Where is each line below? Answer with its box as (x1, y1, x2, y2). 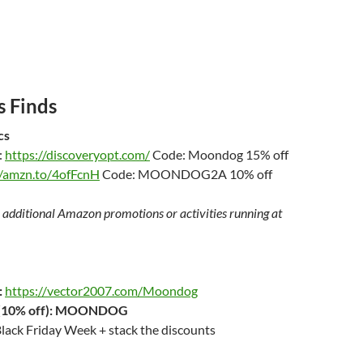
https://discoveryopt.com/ (5, 147, 150, 163)
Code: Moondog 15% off (150, 147, 288, 163)
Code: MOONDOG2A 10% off (100, 166, 272, 182)
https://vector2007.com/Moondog (5, 283, 198, 299)
